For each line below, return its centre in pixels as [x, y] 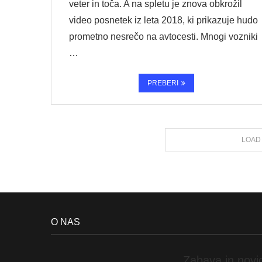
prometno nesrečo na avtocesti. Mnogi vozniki [163, 37]
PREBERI [163, 83]
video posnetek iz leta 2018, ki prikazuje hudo [163, 20]
